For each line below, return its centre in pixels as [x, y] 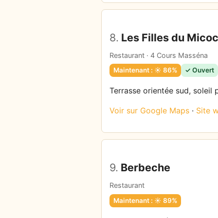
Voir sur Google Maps [149, 111]
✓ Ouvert [200, 70]
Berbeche [144, 168]
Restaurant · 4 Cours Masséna [159, 55]
